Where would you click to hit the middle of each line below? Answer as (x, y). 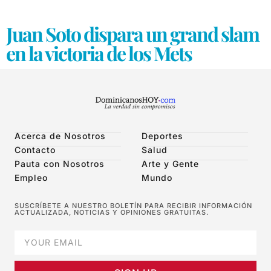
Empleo (31, 178)
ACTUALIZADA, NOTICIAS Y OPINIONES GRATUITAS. (112, 213)
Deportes (162, 136)
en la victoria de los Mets (99, 53)
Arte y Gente (170, 164)
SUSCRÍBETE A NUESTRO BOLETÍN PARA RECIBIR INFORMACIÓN (133, 206)
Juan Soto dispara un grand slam (132, 34)
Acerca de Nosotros (60, 136)
